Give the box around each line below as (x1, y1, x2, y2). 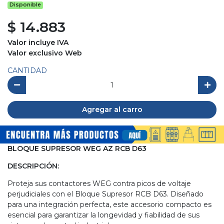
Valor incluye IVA (7, 38, 68, 47)
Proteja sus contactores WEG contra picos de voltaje (7, 179, 191, 188)
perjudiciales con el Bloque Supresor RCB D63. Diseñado (7, 189, 203, 199)
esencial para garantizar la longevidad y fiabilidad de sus (7, 210, 199, 220)
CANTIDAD (7, 66, 47, 75)
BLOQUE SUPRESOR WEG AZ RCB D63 (7, 144, 146, 153)
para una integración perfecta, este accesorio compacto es (7, 200, 211, 209)
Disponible (9, 1, 41, 8)
